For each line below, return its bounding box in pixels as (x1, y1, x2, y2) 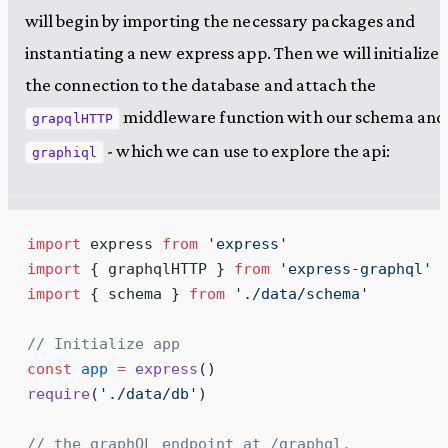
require (26, 385, 90, 403)
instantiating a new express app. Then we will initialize (24, 42, 439, 64)
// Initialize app (26, 335, 180, 353)
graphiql (32, 145, 97, 161)
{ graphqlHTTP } (80, 260, 234, 278)
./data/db (107, 385, 189, 403)
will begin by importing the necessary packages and (24, 10, 416, 32)
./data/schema (242, 285, 360, 303)
